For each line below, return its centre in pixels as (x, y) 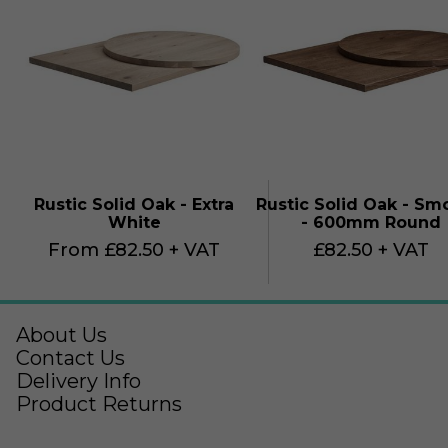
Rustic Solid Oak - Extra (134, 205)
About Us (61, 335)
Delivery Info (78, 381)
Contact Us (70, 358)
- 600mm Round (371, 223)
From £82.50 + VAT (134, 250)
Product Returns (99, 404)
